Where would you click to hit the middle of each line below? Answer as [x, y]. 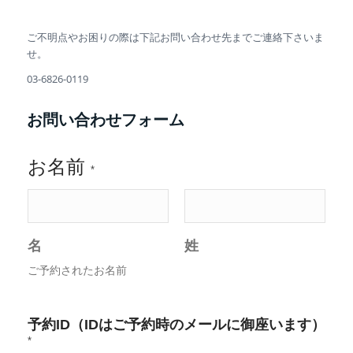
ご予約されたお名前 [77, 270]
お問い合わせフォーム [105, 119]
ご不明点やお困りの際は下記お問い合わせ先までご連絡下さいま [175, 37]
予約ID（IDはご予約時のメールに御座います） [176, 324]
